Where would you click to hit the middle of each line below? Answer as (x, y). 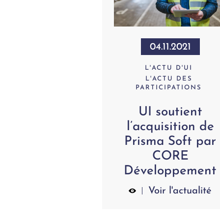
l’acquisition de (170, 127)
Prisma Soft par (170, 142)
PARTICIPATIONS (169, 88)
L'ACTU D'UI (169, 68)
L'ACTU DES (169, 79)
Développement (170, 171)
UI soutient (170, 112)
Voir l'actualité (180, 191)
